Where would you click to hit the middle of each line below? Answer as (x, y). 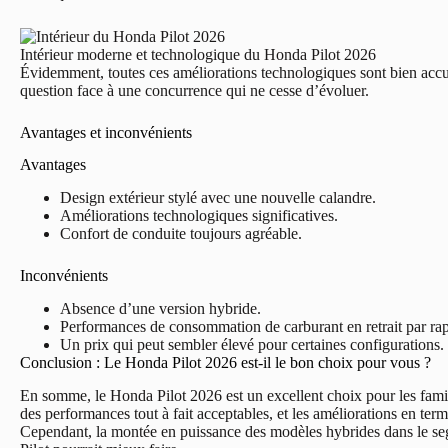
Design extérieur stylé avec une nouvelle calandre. (218, 198)
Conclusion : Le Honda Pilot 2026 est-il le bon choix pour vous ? (225, 363)
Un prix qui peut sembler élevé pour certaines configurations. (252, 345)
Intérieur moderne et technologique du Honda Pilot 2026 (198, 54)
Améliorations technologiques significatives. (199, 216)
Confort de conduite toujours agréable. (181, 234)
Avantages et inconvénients (106, 132)
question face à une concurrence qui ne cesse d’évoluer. (194, 90)
